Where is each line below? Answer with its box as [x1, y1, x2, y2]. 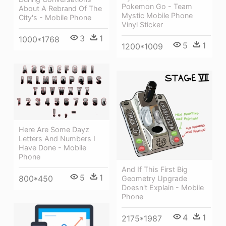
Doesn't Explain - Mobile [122, 183, 204, 192]
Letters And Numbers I [19, 134, 95, 143]
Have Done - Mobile [19, 143, 86, 152]
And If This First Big [122, 165, 188, 174]
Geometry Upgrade [122, 174, 187, 183]
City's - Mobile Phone [19, 13, 91, 22]
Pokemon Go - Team [122, 2, 192, 11]
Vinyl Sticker [122, 20, 163, 29]
